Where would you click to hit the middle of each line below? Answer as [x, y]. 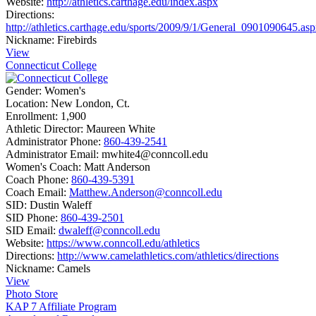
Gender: [24, 91]
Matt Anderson [117, 167]
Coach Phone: [37, 180]
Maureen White [121, 129]
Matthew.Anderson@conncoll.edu [146, 192]
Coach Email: [36, 192]
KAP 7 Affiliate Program [61, 306]
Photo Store [32, 294]
